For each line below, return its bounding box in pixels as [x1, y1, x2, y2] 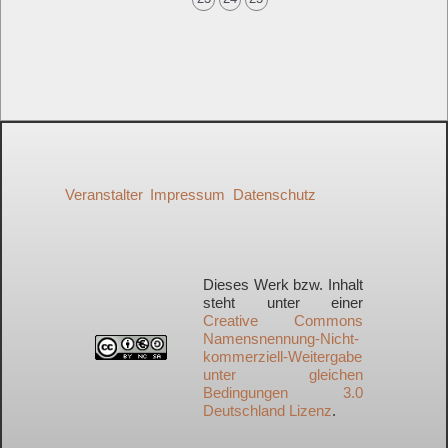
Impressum [150, 185, 226, 203]
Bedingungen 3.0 [203, 383, 363, 401]
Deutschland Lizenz [203, 401, 332, 419]
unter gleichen [203, 365, 363, 383]
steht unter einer [203, 293, 363, 311]
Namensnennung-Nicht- [203, 329, 359, 347]
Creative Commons [203, 311, 363, 329]
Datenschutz [232, 185, 316, 203]
